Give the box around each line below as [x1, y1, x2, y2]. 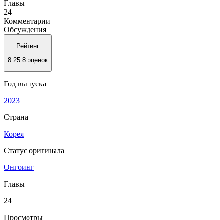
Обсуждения [4, 25, 46, 34]
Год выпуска [4, 79, 46, 88]
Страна [4, 112, 28, 121]
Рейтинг [16, 42, 39, 50]
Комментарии [4, 16, 50, 25]
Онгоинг [4, 163, 34, 171]
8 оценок [22, 56, 48, 64]
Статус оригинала [4, 146, 64, 155]
